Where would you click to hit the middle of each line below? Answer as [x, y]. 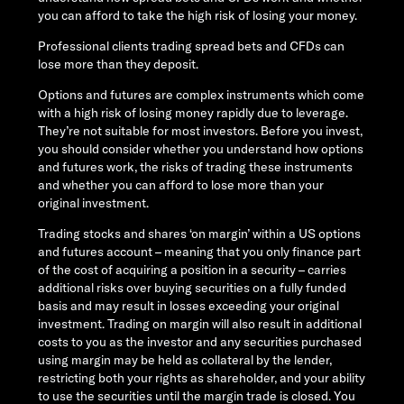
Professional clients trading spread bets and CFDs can [191, 46]
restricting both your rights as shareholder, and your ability [202, 378]
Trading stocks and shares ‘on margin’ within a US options [199, 234]
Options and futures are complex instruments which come [201, 95]
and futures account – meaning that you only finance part [199, 252]
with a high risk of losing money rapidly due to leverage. [193, 113]
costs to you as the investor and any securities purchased [200, 342]
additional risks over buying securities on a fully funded [192, 288]
